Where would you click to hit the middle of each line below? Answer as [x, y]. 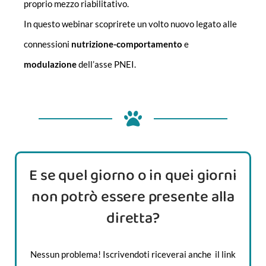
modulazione [50, 64]
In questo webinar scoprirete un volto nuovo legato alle [130, 24]
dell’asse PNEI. [106, 64]
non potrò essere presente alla [133, 197]
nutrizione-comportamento [127, 44]
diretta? [133, 218]
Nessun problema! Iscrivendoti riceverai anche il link [133, 254]
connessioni [47, 44]
